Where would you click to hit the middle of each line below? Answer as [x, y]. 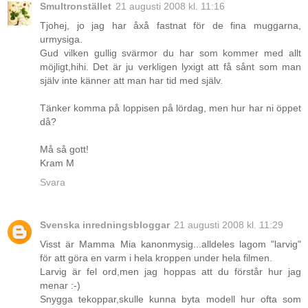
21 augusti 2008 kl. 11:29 [229, 224]
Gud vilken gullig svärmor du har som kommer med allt [170, 53]
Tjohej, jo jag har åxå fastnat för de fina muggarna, [170, 25]
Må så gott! [64, 149]
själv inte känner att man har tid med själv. [131, 80]
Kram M [57, 163]
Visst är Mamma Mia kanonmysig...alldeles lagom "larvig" [170, 244]
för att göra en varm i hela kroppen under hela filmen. [156, 257]
